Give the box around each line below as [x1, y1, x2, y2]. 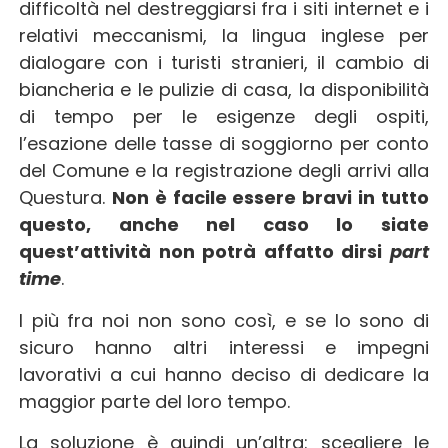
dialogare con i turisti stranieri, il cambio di [19, 50, 429, 76]
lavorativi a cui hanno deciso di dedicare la [19, 361, 429, 387]
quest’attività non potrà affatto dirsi [19, 239, 390, 265]
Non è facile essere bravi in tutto [111, 185, 430, 211]
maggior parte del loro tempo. [19, 388, 290, 414]
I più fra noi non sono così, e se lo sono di [19, 307, 429, 333]
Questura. [19, 185, 112, 211]
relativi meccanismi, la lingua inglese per [19, 23, 429, 49]
